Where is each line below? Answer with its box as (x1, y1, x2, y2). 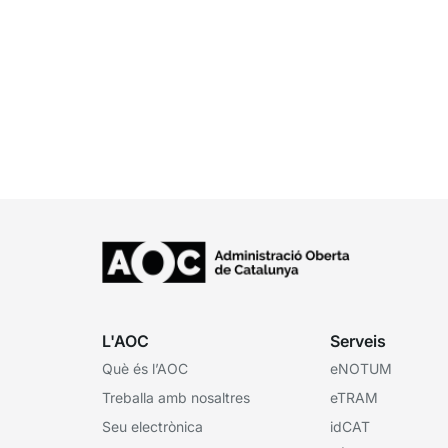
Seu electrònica (102, 417, 203, 435)
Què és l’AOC (102, 359, 188, 377)
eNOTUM (330, 359, 392, 377)
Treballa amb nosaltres (102, 388, 250, 406)
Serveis (330, 330, 386, 351)
